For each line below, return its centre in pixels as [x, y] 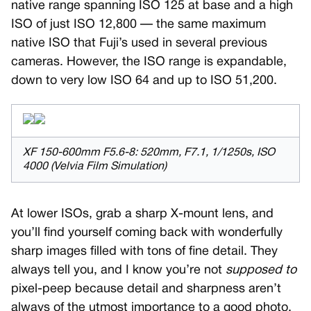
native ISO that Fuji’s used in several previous [139, 44]
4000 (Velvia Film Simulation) [95, 167]
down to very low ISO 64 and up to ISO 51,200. [144, 81]
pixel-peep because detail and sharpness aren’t [146, 289]
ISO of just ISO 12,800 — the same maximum [138, 25]
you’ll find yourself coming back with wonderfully [147, 233]
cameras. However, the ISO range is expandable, [149, 62]
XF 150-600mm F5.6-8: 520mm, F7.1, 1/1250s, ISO [149, 153]
